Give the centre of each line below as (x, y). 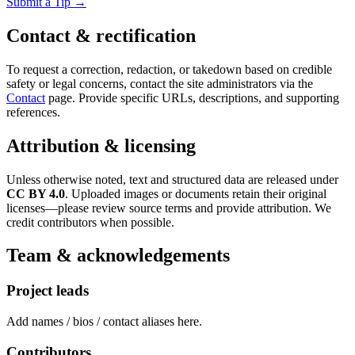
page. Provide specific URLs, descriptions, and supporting (194, 97)
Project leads (48, 291)
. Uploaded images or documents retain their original (196, 193)
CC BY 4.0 (36, 193)
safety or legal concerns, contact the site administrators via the (160, 83)
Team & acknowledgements (118, 256)
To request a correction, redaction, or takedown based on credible (169, 69)
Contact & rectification (101, 35)
